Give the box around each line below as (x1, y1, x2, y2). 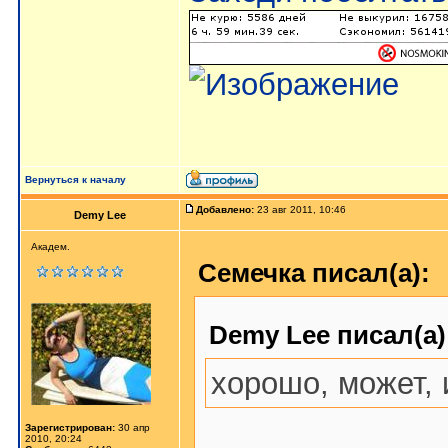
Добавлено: (196, 204, 254, 215)
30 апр (115, 422, 150, 433)
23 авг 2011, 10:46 (254, 204, 349, 215)
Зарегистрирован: (25, 422, 115, 433)
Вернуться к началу (25, 174, 126, 185)
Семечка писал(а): (198, 258, 430, 288)
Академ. (31, 241, 70, 252)
